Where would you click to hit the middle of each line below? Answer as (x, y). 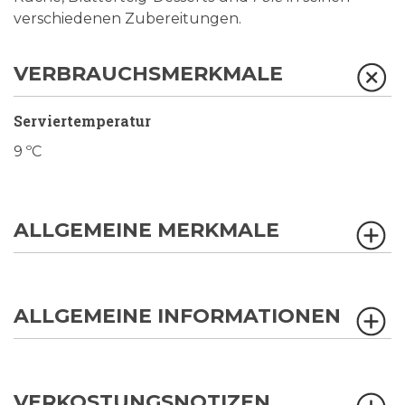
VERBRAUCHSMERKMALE (148, 74)
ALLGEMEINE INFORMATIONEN (177, 316)
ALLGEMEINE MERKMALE (146, 231)
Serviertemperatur (82, 121)
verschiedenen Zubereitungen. (127, 19)
